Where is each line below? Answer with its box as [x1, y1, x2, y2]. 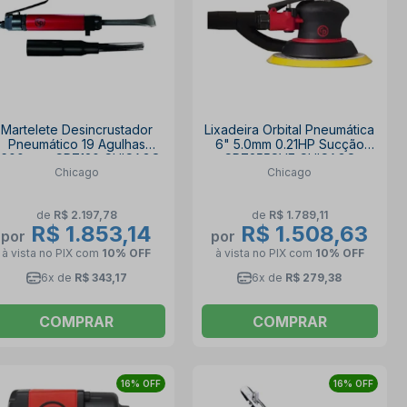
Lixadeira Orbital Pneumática [204, 122, 375, 138]
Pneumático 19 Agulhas [7, 136, 145, 153]
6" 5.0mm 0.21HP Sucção [214, 136, 364, 153]
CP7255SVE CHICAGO [223, 151, 356, 167]
